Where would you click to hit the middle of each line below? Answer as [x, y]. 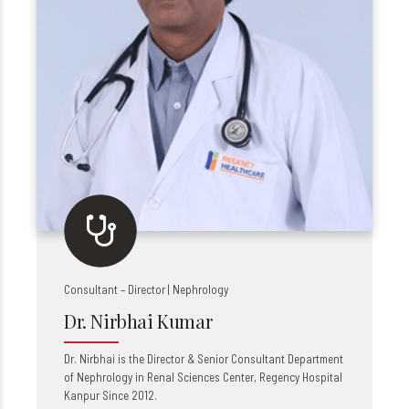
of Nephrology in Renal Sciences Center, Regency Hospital [203, 377]
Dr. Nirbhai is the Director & [131, 359]
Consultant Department [286, 359]
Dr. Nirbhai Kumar [138, 321]
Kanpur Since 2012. [110, 395]
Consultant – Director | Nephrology [146, 289]
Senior [213, 359]
